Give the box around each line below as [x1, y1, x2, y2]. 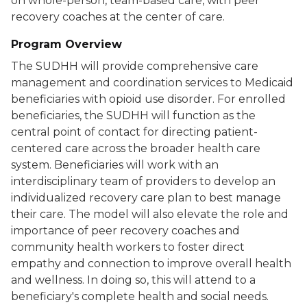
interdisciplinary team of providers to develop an [11, 175, 275, 188]
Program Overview [11, 38, 122, 51]
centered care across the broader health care [11, 142, 260, 156]
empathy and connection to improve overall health [11, 257, 291, 271]
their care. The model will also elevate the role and [11, 208, 288, 221]
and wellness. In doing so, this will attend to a [11, 273, 256, 287]
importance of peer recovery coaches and [11, 224, 240, 238]
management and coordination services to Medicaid [11, 76, 293, 90]
